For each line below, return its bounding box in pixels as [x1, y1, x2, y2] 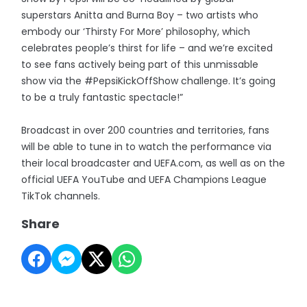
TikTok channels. [21, 188, 101, 203]
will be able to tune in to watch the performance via [21, 139, 272, 153]
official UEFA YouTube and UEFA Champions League [21, 172, 267, 186]
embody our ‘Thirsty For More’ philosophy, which [21, 24, 251, 38]
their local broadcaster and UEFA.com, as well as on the [21, 156, 286, 170]
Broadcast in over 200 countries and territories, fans [21, 123, 270, 137]
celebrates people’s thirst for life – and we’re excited [21, 40, 273, 55]
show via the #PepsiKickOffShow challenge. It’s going [21, 73, 276, 88]
